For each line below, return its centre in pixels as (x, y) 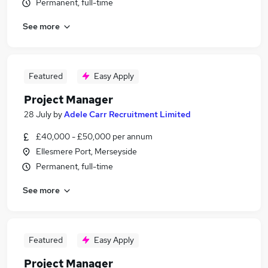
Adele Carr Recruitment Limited (127, 114)
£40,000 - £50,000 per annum (94, 136)
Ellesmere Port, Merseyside (86, 151)
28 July (38, 114)
